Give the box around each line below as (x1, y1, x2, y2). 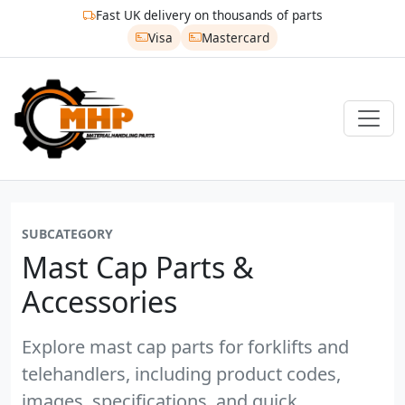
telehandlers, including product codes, (22, 361, 341, 386)
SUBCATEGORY (22, 224, 113, 242)
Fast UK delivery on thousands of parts (95, 6, 323, 24)
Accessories (22, 281, 177, 321)
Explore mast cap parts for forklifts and (22, 334, 349, 359)
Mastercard (201, 28, 269, 46)
